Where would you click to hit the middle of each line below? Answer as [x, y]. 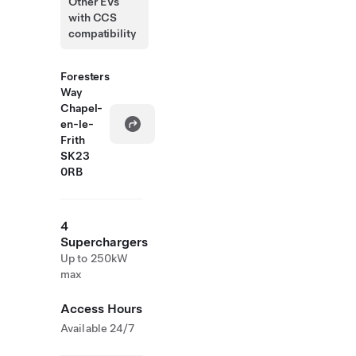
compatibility [103, 33]
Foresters [85, 76]
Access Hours [101, 309]
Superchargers [104, 242]
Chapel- [82, 108]
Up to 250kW [95, 258]
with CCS [93, 17]
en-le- [77, 124]
